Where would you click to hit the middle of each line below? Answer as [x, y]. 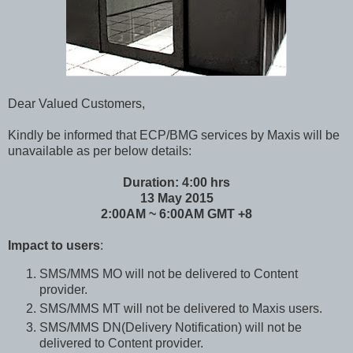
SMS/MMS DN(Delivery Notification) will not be [171, 327]
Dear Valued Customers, [76, 104]
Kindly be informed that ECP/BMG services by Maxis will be [174, 136]
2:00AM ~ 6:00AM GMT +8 [176, 214]
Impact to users [54, 246]
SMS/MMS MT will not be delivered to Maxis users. [181, 308]
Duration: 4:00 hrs [176, 183]
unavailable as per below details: [100, 151]
